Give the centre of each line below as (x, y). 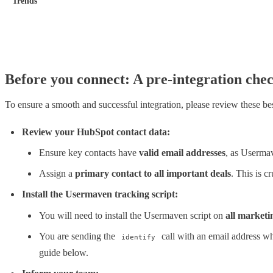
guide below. (64, 252)
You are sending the (78, 236)
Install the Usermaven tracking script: (100, 194)
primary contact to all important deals (153, 174)
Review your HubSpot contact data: (96, 132)
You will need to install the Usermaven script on (132, 215)
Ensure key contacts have (89, 153)
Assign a (57, 174)
